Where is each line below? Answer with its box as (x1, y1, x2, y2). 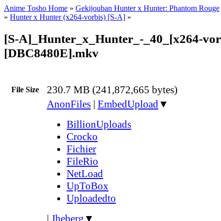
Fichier (67, 143, 96, 155)
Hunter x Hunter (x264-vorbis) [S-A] (10, 13, 125, 21)
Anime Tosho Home (4, 4, 68, 12)
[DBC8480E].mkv (4, 45, 99, 60)
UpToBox (67, 180, 109, 192)
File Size (11, 85, 39, 94)
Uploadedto (67, 192, 116, 204)
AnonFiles (47, 98, 91, 110)
